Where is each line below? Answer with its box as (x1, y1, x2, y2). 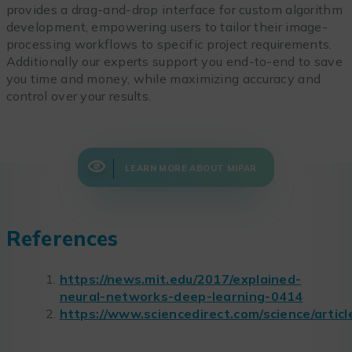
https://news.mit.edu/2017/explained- (59, 271, 302, 288)
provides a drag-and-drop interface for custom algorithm (5, 2, 343, 18)
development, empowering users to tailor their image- (5, 19, 328, 35)
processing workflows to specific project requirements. (5, 36, 332, 53)
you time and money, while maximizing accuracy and (5, 71, 321, 87)
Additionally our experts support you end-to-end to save (5, 53, 343, 70)
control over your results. (5, 88, 152, 104)
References (5, 225, 119, 251)
